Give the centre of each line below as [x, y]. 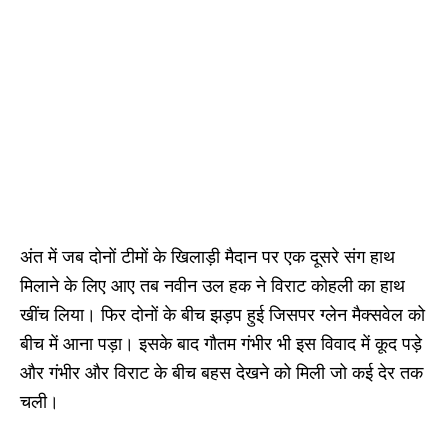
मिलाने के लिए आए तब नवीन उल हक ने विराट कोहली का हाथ [212, 285]
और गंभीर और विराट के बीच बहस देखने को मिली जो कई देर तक [221, 372]
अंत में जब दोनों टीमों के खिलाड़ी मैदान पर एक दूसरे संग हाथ [207, 256]
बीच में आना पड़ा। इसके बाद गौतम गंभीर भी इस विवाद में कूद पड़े [221, 343]
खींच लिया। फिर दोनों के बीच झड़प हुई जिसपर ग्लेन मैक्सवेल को [222, 314]
